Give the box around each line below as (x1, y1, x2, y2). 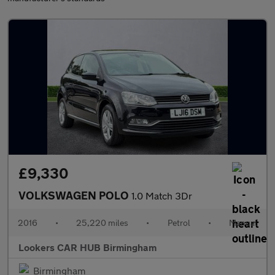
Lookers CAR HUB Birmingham (18, 241, 157, 253)
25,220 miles (76, 217, 129, 228)
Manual (228, 217, 257, 228)
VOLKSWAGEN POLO (18, 188, 131, 202)
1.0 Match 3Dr (131, 190, 192, 201)
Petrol (167, 217, 190, 228)
